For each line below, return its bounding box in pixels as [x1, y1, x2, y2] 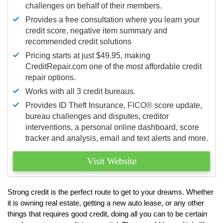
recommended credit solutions [25, 37, 131, 46]
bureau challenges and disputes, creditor [25, 111, 169, 120]
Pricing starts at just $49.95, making [25, 51, 150, 60]
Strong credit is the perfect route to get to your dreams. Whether [7, 187, 214, 196]
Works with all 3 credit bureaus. [25, 87, 135, 96]
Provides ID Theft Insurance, [25, 101, 127, 110]
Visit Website [87, 155, 136, 166]
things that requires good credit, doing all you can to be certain [7, 209, 207, 218]
